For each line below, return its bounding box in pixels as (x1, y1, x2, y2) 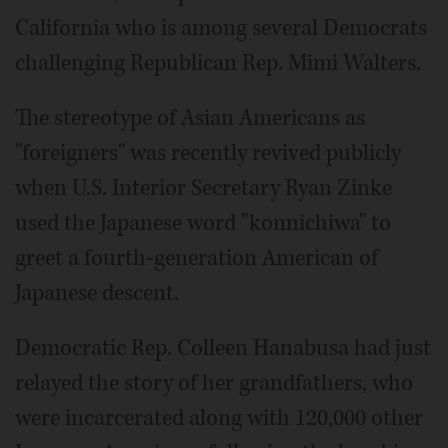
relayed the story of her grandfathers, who (15, 368, 413, 399)
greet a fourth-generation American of (15, 243, 378, 274)
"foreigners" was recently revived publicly (15, 138, 401, 169)
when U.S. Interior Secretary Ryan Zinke (15, 173, 392, 204)
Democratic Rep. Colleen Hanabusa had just (15, 333, 431, 364)
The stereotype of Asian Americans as (15, 103, 365, 134)
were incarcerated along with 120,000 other (15, 403, 423, 434)
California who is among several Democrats (15, 13, 427, 44)
